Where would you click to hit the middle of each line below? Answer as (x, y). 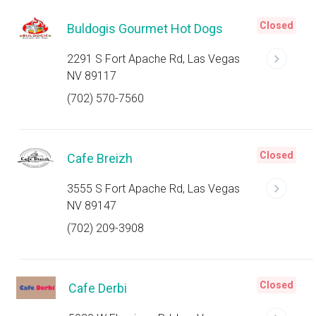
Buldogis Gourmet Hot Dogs (145, 29)
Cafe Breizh (100, 158)
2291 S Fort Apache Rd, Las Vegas (154, 59)
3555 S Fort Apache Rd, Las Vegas (154, 189)
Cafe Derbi (98, 288)
